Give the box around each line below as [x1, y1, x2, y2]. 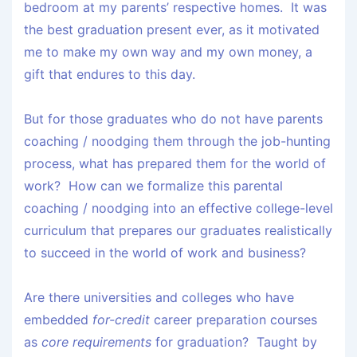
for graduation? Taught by [151, 334, 317, 351]
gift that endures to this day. [24, 66, 195, 83]
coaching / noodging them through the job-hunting [24, 133, 331, 150]
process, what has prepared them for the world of [24, 155, 326, 172]
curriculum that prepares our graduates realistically [24, 222, 332, 239]
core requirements [41, 334, 151, 351]
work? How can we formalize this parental [24, 178, 283, 194]
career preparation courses [150, 312, 317, 328]
